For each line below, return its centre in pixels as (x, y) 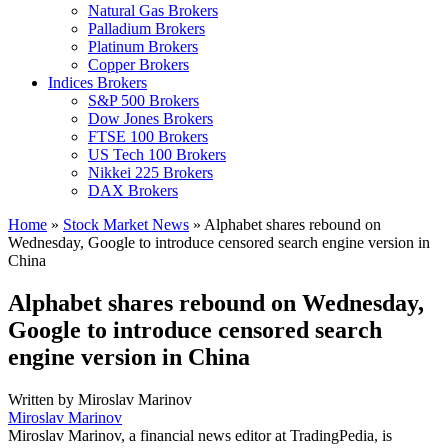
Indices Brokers (97, 82)
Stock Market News (126, 224)
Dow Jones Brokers (150, 118)
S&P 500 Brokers (143, 100)
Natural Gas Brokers (153, 10)
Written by (43, 399)
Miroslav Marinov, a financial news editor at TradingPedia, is (200, 435)
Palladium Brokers (146, 28)
